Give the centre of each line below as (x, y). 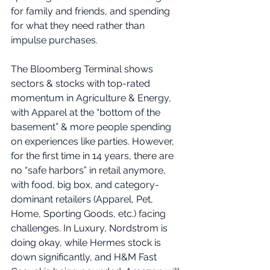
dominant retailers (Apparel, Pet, (83, 199)
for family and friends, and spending (92, 11)
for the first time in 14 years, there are (93, 156)
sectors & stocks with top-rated (82, 84)
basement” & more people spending (92, 127)
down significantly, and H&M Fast (85, 257)
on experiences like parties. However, (94, 142)
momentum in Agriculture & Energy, (92, 98)
